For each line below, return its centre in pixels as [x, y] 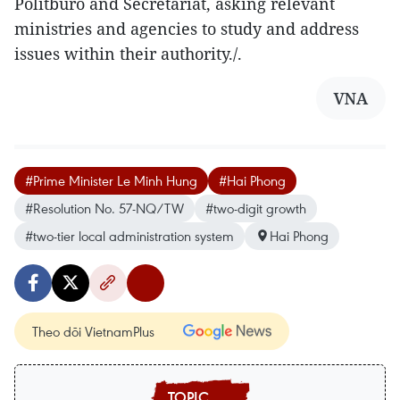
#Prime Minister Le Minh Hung [111, 180]
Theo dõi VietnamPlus [93, 331]
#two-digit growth [256, 208]
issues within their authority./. [128, 53]
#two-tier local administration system [129, 235]
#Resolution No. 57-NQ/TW [104, 208]
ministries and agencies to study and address [187, 28]
